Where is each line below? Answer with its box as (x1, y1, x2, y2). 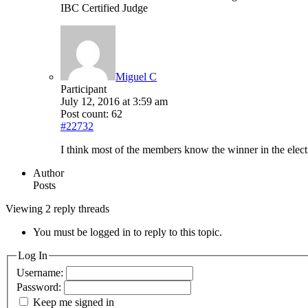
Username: (16, 266, 66, 278)
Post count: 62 (60, 108, 122, 120)
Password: (16, 280, 64, 293)
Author (33, 167, 64, 179)
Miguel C (115, 71, 157, 83)
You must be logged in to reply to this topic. (33, 226, 222, 239)
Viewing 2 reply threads (5, 203, 109, 215)
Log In (18, 250, 47, 262)
